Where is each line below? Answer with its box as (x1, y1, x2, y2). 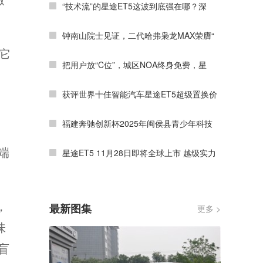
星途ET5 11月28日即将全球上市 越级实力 (62, 147, 216, 159)
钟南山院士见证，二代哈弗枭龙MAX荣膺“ (62, 29, 214, 41)
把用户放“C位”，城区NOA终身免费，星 (62, 59, 207, 70)
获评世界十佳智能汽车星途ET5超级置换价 (62, 88, 217, 100)
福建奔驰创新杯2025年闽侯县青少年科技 (62, 117, 213, 129)
